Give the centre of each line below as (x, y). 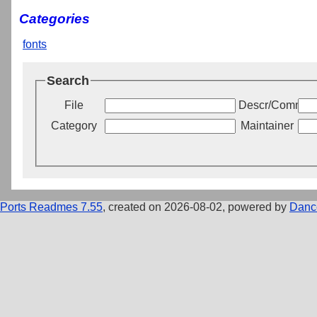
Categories (54, 18)
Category (74, 125)
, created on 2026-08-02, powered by (196, 207)
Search (68, 80)
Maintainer (267, 125)
